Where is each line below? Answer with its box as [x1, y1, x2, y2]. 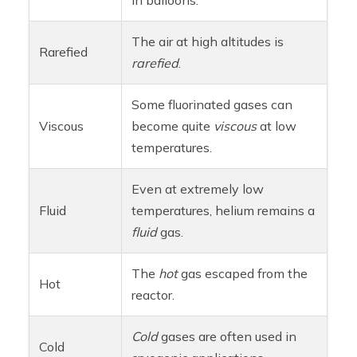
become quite [131, 117, 214, 134]
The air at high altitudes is [131, 33, 284, 49]
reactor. [131, 286, 175, 303]
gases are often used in [158, 328, 297, 344]
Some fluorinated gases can [131, 96, 293, 112]
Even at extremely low [131, 180, 265, 197]
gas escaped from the [178, 265, 308, 281]
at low [257, 117, 297, 134]
